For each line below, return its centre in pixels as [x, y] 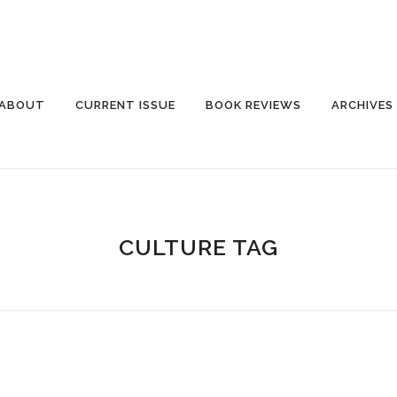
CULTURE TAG [198, 247]
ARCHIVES [362, 105]
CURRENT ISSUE [125, 105]
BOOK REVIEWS [253, 105]
